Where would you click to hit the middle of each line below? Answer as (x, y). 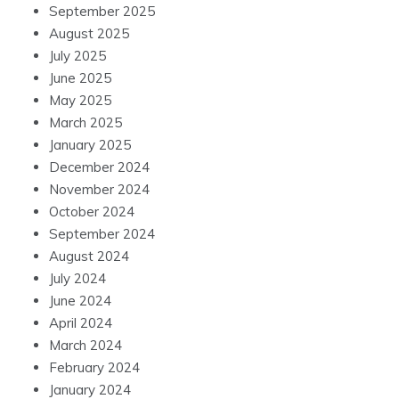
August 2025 (89, 33)
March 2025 (85, 122)
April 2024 (81, 322)
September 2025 (102, 11)
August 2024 (89, 256)
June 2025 (80, 77)
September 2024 (102, 233)
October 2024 (92, 211)
